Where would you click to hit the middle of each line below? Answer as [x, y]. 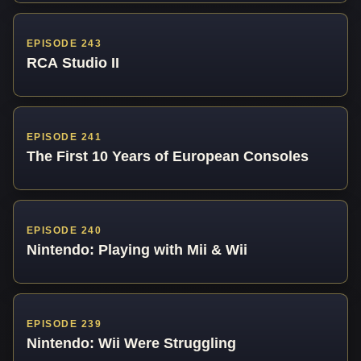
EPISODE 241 [64, 137]
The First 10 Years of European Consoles [168, 156]
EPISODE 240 [64, 231]
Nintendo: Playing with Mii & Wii [137, 249]
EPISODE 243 [64, 44]
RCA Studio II [73, 62]
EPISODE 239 [64, 324]
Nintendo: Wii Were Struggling [131, 342]
